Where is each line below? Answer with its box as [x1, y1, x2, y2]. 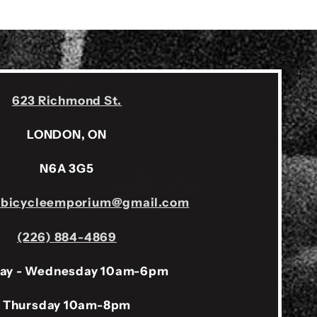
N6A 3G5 [40, 161, 94, 176]
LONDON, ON [27, 127, 107, 142]
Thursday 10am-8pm [2, 298, 132, 313]
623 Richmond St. [11, 93, 122, 108]
